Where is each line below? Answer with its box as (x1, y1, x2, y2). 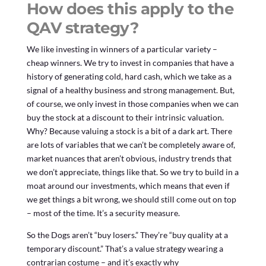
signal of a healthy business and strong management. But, (26, 85, 235, 96)
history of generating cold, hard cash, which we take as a (26, 71, 232, 82)
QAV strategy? (26, 18, 139, 38)
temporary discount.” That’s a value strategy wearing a (26, 243, 223, 254)
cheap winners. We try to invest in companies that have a (26, 58, 234, 68)
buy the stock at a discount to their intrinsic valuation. (26, 112, 224, 123)
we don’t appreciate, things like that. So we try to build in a (26, 167, 239, 178)
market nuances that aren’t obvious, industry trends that (26, 153, 232, 164)
